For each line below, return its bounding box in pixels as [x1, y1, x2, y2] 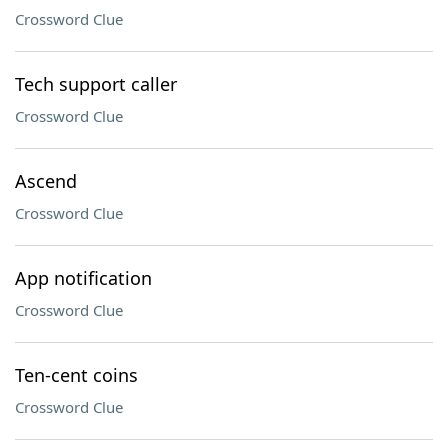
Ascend [15, 169, 77, 193]
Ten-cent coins [15, 363, 138, 387]
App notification [15, 266, 152, 290]
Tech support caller [15, 72, 177, 96]
